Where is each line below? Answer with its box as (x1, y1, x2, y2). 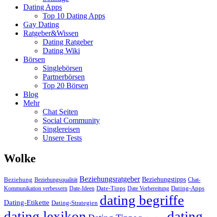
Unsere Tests (43, 134, 82, 142)
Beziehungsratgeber (79, 174, 140, 183)
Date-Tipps (96, 184, 125, 192)
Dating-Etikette (4, 198, 49, 206)
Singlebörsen (43, 64, 82, 72)
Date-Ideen (69, 185, 94, 192)
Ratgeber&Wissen (23, 29, 78, 37)
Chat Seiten (43, 108, 78, 116)
